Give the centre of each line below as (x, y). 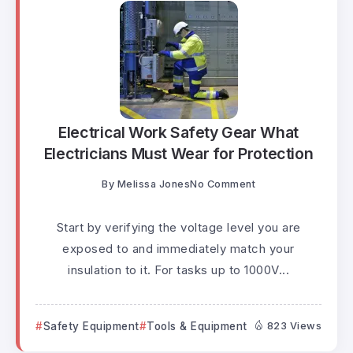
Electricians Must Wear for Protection (178, 154)
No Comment (223, 184)
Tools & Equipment (197, 326)
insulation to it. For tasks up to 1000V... (178, 269)
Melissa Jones (153, 184)
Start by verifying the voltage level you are (178, 227)
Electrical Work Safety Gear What (178, 133)
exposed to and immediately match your (178, 248)
